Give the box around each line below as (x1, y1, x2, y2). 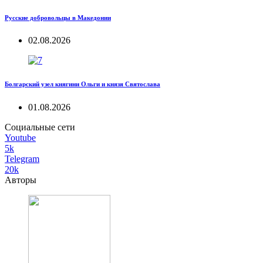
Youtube (5, 133, 36, 143)
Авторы (5, 175, 36, 186)
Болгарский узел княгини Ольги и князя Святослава (5, 80, 160, 88)
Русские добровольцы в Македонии (5, 14, 111, 21)
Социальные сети (5, 122, 75, 133)
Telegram (5, 154, 39, 164)
